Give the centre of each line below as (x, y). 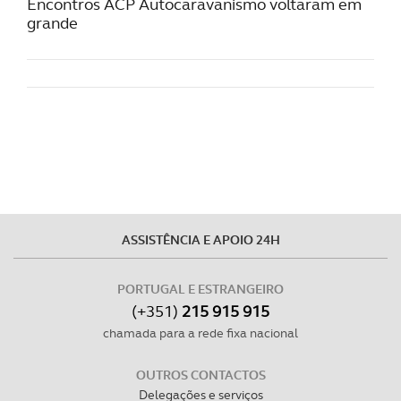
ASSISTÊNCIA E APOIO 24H (200, 239)
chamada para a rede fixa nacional (200, 333)
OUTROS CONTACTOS (200, 375)
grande (52, 22)
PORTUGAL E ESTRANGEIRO (200, 289)
